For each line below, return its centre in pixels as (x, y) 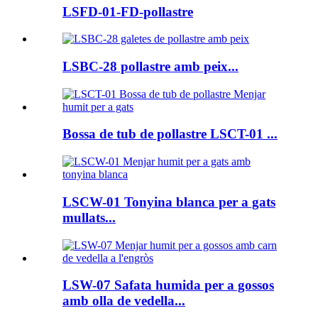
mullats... (89, 217)
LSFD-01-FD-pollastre (128, 11)
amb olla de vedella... (124, 301)
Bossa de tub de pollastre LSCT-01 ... (170, 134)
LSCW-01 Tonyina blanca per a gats (169, 202)
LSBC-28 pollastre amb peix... (150, 66)
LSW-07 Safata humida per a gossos (168, 285)
